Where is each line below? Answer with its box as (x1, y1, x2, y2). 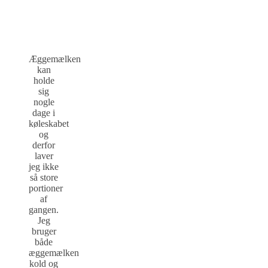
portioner (29, 182, 63, 193)
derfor (32, 139, 55, 150)
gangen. (29, 204, 59, 215)
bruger (31, 226, 56, 236)
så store (29, 172, 58, 182)
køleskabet (29, 118, 69, 129)
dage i (32, 107, 55, 118)
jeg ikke (29, 161, 59, 172)
